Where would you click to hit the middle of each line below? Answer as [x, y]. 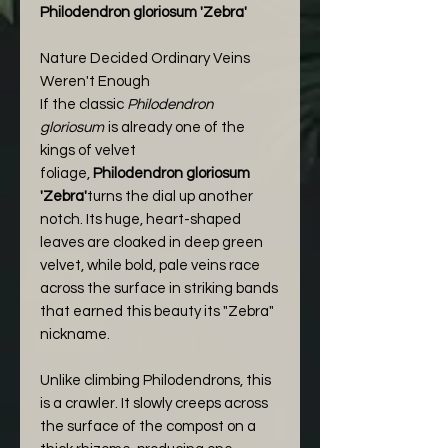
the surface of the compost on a [148, 426]
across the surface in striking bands [159, 288]
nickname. [75, 334]
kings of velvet [88, 150]
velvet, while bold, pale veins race [150, 265]
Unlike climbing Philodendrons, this [155, 380]
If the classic [83, 104]
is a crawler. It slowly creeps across [154, 403]
